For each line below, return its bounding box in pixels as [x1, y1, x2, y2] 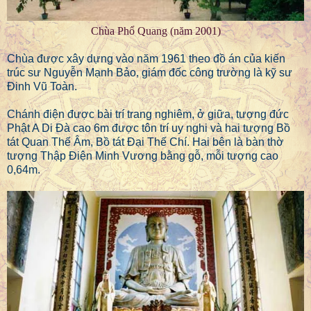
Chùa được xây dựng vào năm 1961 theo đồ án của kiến [7, 52, 285, 65]
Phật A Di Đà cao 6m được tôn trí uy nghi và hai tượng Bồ [7, 121, 290, 134]
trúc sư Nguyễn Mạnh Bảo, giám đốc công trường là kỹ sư [7, 66, 292, 78]
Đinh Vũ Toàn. [7, 80, 77, 92]
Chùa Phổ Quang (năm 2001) [90, 24, 221, 37]
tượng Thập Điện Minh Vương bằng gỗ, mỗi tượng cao [7, 149, 278, 162]
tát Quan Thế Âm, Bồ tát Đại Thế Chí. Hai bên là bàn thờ [7, 135, 284, 148]
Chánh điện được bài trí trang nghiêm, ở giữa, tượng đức [7, 108, 289, 120]
